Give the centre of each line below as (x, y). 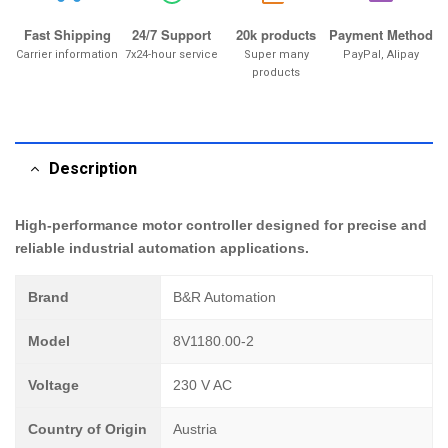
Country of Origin (87, 429)
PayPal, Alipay (380, 54)
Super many (276, 54)
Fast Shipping (67, 34)
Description (93, 169)
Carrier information (67, 54)
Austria (195, 429)
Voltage (53, 385)
